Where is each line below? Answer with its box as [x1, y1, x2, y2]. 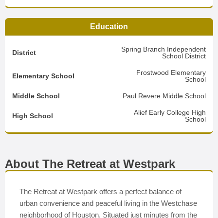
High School [12, 112, 53, 120]
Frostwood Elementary [136, 69, 206, 76]
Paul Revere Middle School [123, 92, 206, 100]
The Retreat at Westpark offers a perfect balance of [19, 187, 182, 196]
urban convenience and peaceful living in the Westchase [19, 199, 197, 207]
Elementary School [12, 72, 74, 80]
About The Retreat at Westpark [5, 157, 175, 170]
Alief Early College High [134, 109, 206, 116]
